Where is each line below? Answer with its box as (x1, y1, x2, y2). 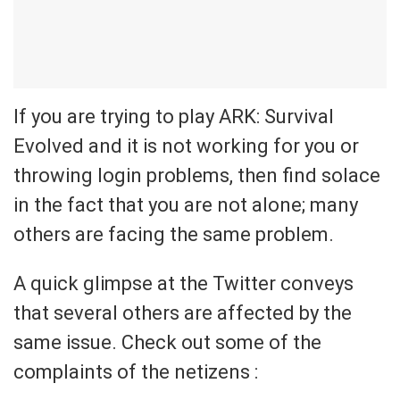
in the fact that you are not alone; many (13, 193, 358, 216)
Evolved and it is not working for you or (13, 134, 359, 157)
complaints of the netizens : (13, 360, 258, 383)
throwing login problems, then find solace (13, 163, 380, 187)
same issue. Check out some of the (13, 330, 321, 354)
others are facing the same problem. (13, 222, 334, 246)
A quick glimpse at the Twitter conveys (13, 271, 354, 295)
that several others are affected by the (13, 301, 352, 324)
